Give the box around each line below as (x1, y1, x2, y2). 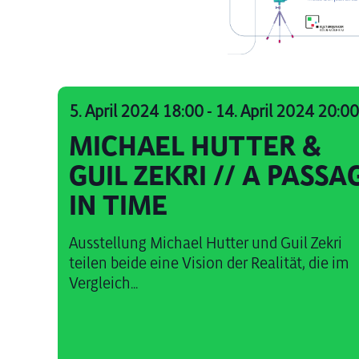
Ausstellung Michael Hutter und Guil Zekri (69, 234, 343, 253)
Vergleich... (69, 274, 139, 293)
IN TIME (69, 189, 168, 223)
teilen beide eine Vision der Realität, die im (69, 254, 349, 273)
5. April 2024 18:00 (69, 102, 204, 122)
